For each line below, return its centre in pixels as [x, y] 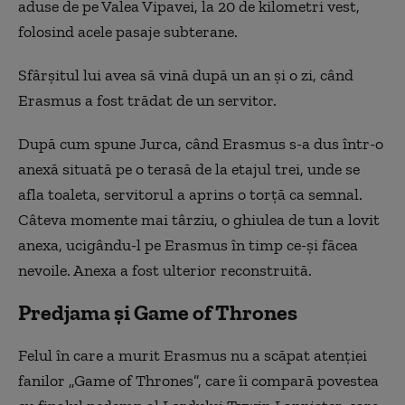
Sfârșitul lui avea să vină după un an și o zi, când [186, 75]
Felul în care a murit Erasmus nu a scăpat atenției [193, 355]
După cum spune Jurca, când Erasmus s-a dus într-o [201, 143]
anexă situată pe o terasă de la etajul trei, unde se [189, 169]
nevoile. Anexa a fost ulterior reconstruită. [165, 270]
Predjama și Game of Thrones [158, 312]
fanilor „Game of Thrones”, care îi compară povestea [198, 380]
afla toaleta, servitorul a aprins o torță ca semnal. [190, 194]
